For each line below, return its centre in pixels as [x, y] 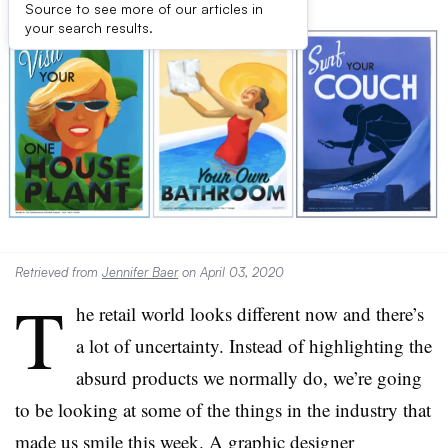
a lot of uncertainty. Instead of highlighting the [254, 345]
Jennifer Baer [140, 272]
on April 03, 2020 [231, 272]
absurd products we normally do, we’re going [249, 377]
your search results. [89, 27]
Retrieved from [58, 272]
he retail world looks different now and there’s [250, 313]
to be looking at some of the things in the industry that [223, 409]
